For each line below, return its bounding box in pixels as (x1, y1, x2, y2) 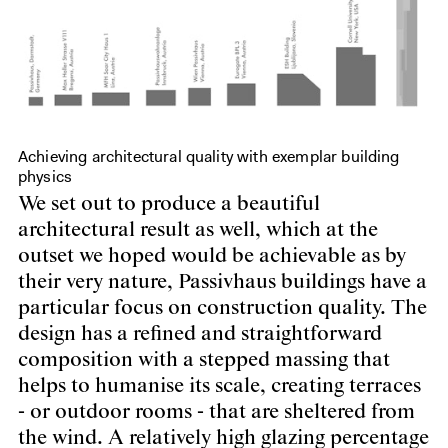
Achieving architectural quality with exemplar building (18, 146, 400, 168)
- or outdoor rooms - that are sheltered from (18, 399, 415, 426)
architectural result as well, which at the (18, 217, 378, 244)
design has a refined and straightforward (18, 321, 382, 348)
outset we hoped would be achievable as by (18, 243, 406, 270)
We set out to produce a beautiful (18, 191, 320, 218)
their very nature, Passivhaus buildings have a (18, 269, 427, 296)
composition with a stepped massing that (18, 347, 390, 374)
